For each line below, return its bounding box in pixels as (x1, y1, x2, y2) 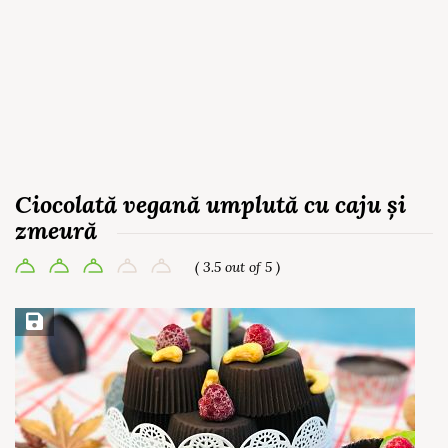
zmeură (15, 215, 97, 246)
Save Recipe (22, 313, 96, 332)
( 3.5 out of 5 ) (195, 258, 280, 276)
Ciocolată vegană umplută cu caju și (15, 189, 406, 220)
